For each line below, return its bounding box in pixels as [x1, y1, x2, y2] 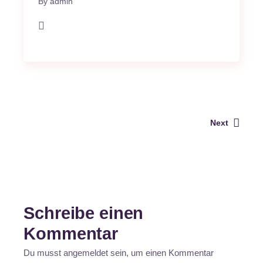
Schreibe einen [23, 203, 144, 222]
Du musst [23, 247, 64, 258]
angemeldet [63, 247, 109, 258]
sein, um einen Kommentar [108, 247, 214, 258]
